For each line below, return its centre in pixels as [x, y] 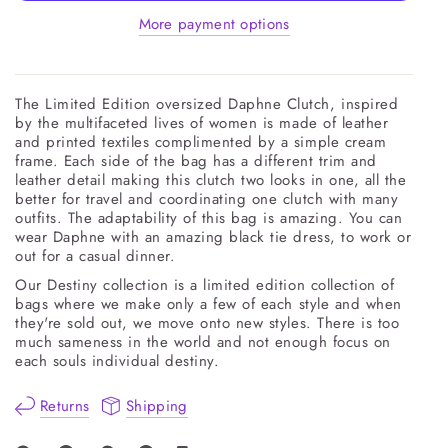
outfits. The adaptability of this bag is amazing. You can [209, 218]
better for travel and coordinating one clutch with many [207, 199]
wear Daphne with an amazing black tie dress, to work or [213, 237]
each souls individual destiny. [120, 361]
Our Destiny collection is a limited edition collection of [205, 285]
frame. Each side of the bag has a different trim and [196, 161]
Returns [65, 405]
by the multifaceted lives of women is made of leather [202, 123]
